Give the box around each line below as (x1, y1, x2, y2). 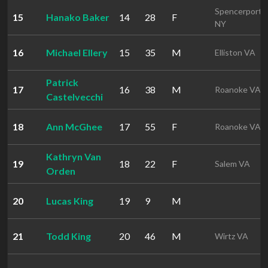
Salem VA (215, 159, 250, 169)
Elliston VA (215, 47, 255, 57)
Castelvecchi (46, 91, 103, 102)
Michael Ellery (46, 47, 108, 58)
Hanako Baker (46, 11, 109, 23)
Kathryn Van (46, 151, 101, 162)
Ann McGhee (46, 121, 102, 132)
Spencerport (215, 6, 262, 16)
